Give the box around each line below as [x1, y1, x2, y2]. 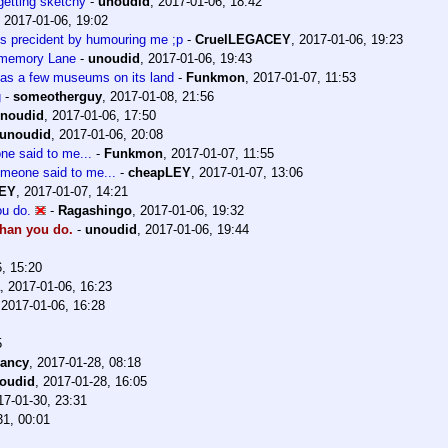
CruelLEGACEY [195, 32, 291, 48]
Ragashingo [58, 203, 132, 219]
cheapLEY [128, 165, 191, 181]
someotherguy [13, 89, 102, 105]
